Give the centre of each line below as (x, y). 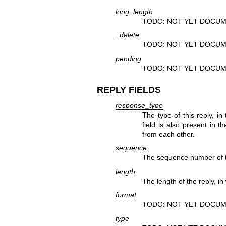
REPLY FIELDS (129, 90)
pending (128, 58)
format (126, 195)
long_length (134, 11)
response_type (139, 106)
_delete (127, 35)
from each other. (169, 134)
